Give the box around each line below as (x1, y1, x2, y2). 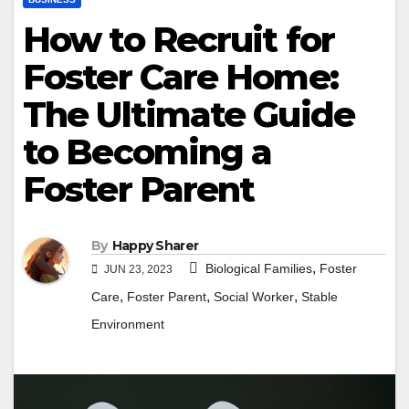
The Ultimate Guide (23, 93, 354, 136)
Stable (301, 289, 338, 305)
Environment (91, 317, 164, 332)
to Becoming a (23, 131, 272, 173)
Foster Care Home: (23, 56, 338, 99)
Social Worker (214, 289, 294, 305)
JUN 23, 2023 (101, 263, 173, 277)
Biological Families (205, 261, 312, 277)
